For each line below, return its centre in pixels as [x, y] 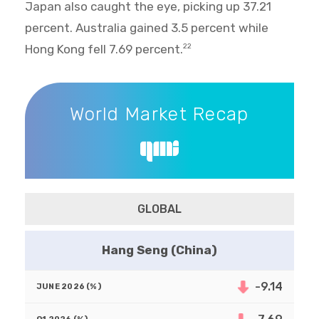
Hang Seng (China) [159, 250]
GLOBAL [159, 209]
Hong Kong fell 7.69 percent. [104, 49]
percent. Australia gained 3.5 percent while [147, 28]
